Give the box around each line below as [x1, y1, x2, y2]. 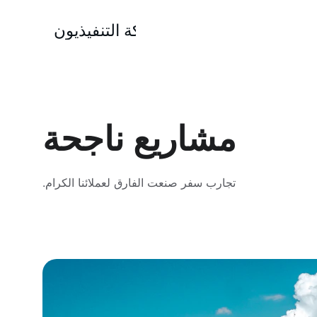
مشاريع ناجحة [42, 120, 236, 158]
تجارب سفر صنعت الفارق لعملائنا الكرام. [42, 175, 236, 190]
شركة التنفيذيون [54, 21, 163, 40]
